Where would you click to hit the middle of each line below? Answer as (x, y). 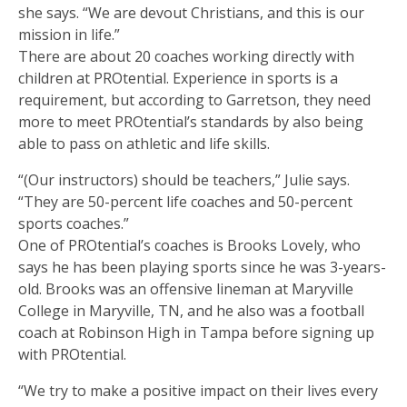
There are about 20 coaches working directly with (186, 56)
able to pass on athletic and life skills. (144, 143)
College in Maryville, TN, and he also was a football (191, 310)
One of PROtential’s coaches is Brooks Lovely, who (189, 245)
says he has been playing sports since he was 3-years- (202, 267)
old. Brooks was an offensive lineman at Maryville (186, 288)
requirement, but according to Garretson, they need (194, 99)
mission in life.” (69, 34)
